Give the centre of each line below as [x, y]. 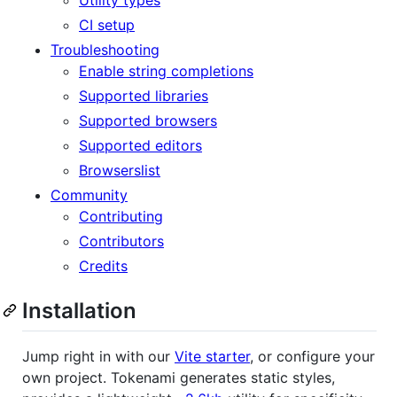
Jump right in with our [98, 356]
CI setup [107, 24]
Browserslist [120, 170]
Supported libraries [144, 95]
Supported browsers [148, 120]
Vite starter [212, 356]
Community [89, 195]
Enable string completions [166, 70]
